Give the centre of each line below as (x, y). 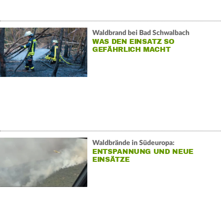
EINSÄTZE (111, 159)
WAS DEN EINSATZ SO (133, 41)
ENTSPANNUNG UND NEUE (143, 151)
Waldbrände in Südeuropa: (133, 143)
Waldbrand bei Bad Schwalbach (141, 33)
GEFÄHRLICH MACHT (131, 49)
